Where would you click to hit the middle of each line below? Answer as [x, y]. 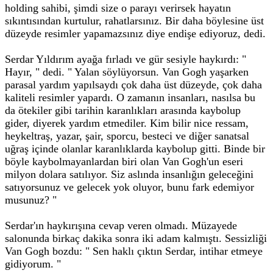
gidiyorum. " [33, 264]
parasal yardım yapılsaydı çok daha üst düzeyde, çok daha [133, 85]
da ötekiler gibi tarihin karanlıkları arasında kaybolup [123, 110]
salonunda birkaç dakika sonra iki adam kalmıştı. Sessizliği [136, 238]
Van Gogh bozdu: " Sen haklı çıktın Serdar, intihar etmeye [134, 251]
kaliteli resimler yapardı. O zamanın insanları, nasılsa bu [130, 97]
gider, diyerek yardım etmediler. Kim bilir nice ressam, [127, 123]
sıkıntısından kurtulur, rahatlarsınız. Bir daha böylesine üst [134, 21]
